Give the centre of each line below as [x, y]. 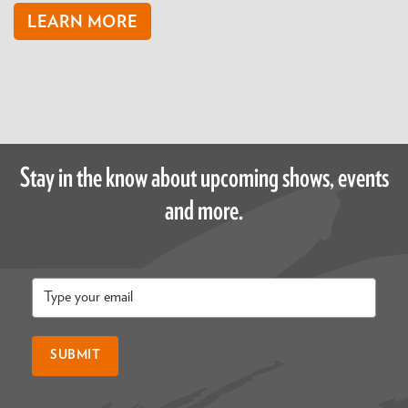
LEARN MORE [83, 22]
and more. [204, 211]
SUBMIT [75, 356]
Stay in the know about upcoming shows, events [204, 178]
